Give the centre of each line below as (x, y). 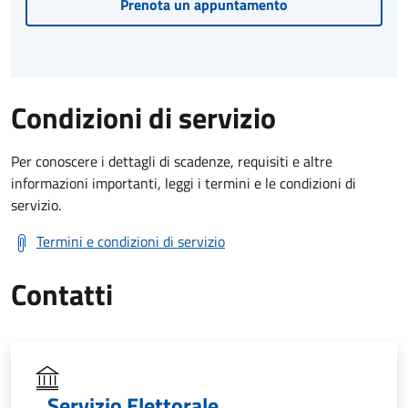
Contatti (62, 294)
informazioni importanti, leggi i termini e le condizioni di (184, 183)
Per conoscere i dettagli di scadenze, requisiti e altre (172, 161)
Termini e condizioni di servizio (131, 241)
